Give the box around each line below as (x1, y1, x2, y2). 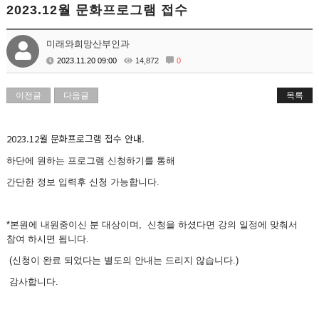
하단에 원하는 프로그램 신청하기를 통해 (6, 155, 179, 166)
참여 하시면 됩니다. (6, 234, 93, 244)
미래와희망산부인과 (46, 38, 130, 49)
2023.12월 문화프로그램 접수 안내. (6, 132, 145, 145)
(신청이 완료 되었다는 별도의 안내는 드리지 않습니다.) (6, 255, 239, 266)
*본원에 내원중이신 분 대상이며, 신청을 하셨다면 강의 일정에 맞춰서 (6, 219, 298, 230)
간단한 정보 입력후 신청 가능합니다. (6, 177, 160, 187)
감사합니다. (6, 276, 59, 287)
